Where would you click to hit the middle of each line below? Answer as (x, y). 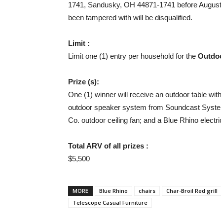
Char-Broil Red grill (192, 191)
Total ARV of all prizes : (108, 146)
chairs (147, 191)
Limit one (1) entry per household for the (133, 56)
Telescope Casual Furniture (110, 203)
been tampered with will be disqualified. (130, 18)
